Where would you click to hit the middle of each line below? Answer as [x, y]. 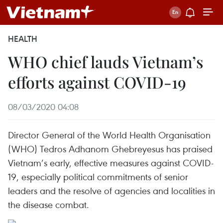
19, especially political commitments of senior [98, 176]
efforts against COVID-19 [97, 82]
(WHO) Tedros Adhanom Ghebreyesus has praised [110, 149]
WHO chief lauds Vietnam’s [106, 61]
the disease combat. [49, 204]
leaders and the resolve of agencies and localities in [111, 190]
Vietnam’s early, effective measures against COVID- [111, 163]
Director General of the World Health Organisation [109, 135]
